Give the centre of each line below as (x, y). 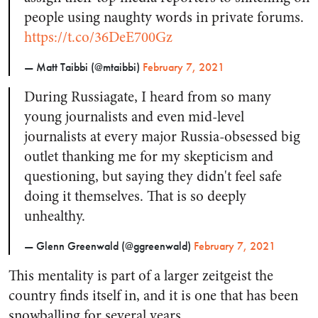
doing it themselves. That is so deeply (135, 197)
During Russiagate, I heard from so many (148, 97)
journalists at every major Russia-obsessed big (162, 137)
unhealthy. (55, 216)
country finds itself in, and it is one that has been (153, 296)
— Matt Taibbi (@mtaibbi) (83, 67)
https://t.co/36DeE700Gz (98, 38)
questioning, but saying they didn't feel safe (153, 177)
